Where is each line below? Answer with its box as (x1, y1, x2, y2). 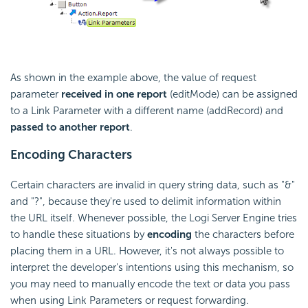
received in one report (61, 88, 167, 101)
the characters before (192, 228, 294, 241)
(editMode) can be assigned (167, 88, 298, 101)
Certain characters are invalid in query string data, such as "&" (10, 179, 295, 192)
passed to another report (10, 121, 130, 134)
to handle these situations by (10, 228, 147, 241)
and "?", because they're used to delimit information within (10, 195, 281, 208)
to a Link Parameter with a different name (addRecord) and (10, 104, 283, 118)
